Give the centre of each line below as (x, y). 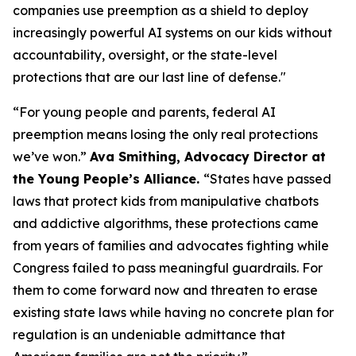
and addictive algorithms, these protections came (166, 223)
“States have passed (267, 179)
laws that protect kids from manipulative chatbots (166, 201)
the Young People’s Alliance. (108, 179)
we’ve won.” (51, 157)
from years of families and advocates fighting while (171, 246)
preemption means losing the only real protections (165, 134)
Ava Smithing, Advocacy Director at (208, 157)
